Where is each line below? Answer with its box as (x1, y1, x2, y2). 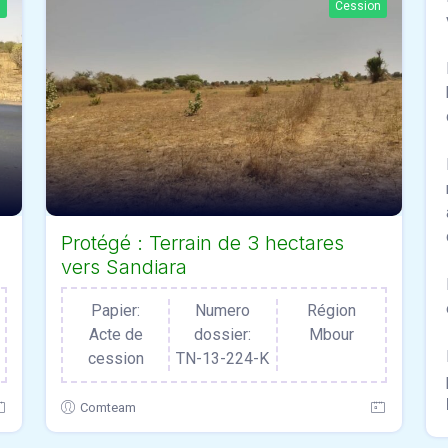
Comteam (80, 399, 136, 415)
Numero (195, 300, 251, 320)
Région (306, 300, 356, 320)
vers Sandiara (61, 254, 187, 279)
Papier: (91, 300, 141, 320)
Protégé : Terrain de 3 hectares (61, 230, 344, 255)
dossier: (194, 324, 252, 344)
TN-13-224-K (176, 348, 270, 368)
